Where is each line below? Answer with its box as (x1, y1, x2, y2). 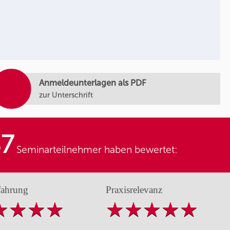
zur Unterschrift (39, 90, 93, 100)
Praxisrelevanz (105, 184, 162, 196)
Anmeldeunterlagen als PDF (39, 78, 146, 88)
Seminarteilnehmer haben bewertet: (14, 143, 178, 156)
